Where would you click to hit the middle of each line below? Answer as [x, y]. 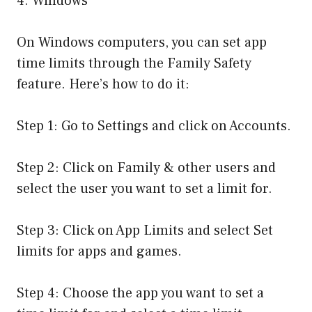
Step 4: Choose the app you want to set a [140, 293]
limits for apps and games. [99, 251]
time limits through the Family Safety [134, 63]
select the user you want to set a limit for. [145, 188]
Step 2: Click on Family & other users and [146, 167]
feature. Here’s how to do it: [103, 84]
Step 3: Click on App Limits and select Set [145, 230]
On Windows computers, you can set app [142, 42]
